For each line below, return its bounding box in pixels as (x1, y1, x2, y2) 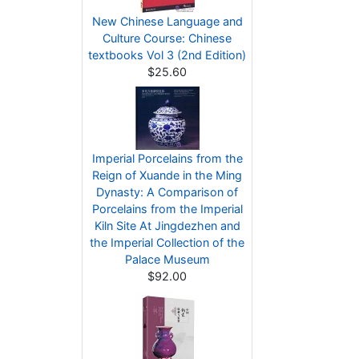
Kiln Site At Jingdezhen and (94, 219, 240, 232)
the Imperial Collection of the (90, 236, 244, 249)
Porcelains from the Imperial (91, 202, 243, 216)
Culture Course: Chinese (103, 31, 232, 45)
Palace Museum (124, 252, 210, 266)
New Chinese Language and (91, 14, 243, 28)
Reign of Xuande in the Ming (92, 168, 242, 182)
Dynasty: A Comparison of (96, 185, 238, 199)
